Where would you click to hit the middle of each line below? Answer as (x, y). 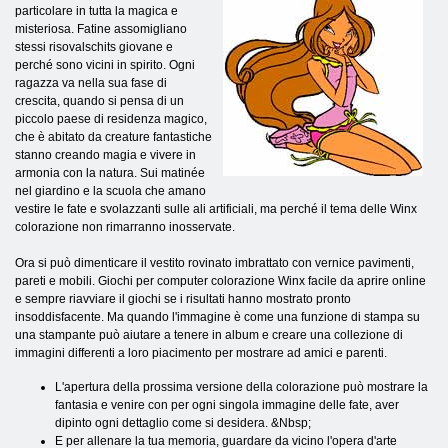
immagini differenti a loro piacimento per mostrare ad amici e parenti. (201, 352)
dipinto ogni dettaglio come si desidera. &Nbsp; (183, 422)
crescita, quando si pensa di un (99, 100)
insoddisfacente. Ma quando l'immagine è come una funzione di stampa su (217, 316)
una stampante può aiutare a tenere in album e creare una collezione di (209, 334)
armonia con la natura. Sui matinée (110, 172)
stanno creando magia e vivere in (105, 154)
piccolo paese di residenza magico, (111, 118)
